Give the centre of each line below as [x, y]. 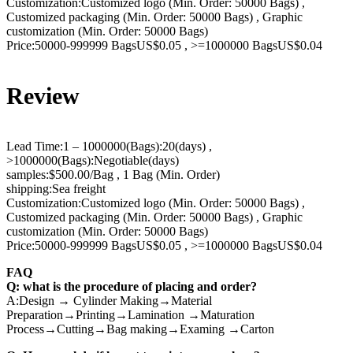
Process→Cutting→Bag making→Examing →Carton [140, 329]
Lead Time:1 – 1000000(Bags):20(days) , [109, 146]
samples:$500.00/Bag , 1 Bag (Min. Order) [113, 174]
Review [43, 95]
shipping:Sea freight [56, 188]
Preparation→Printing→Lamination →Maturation [130, 314]
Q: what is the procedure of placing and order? [132, 286]
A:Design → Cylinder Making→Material [109, 300]
